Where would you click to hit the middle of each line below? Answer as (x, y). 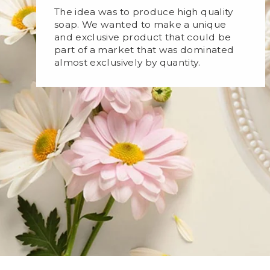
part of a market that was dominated (144, 50)
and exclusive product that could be (143, 37)
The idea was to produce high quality (144, 12)
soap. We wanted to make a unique (140, 25)
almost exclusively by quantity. (127, 63)
